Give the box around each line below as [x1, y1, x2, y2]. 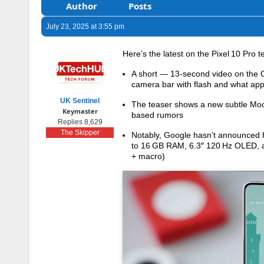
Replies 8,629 [57, 117, 103, 126]
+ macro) [131, 151, 165, 161]
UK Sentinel [60, 96, 100, 105]
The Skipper [60, 128, 100, 137]
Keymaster [62, 106, 98, 115]
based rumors [131, 110, 183, 120]
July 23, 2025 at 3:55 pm [46, 22, 124, 31]
